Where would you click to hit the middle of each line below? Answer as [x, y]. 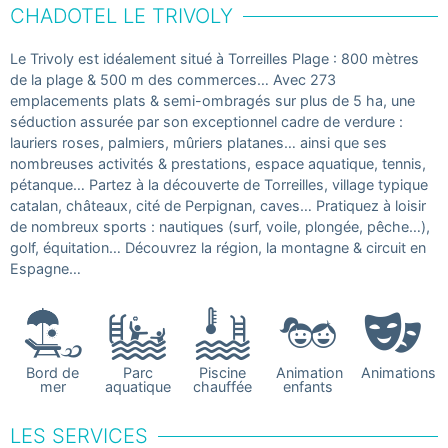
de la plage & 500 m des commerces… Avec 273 [173, 79]
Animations [398, 372]
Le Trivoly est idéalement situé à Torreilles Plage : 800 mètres [214, 58]
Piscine [223, 372]
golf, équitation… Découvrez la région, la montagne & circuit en [218, 247]
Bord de [53, 372]
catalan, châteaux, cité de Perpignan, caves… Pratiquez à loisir [218, 205]
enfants [308, 386]
